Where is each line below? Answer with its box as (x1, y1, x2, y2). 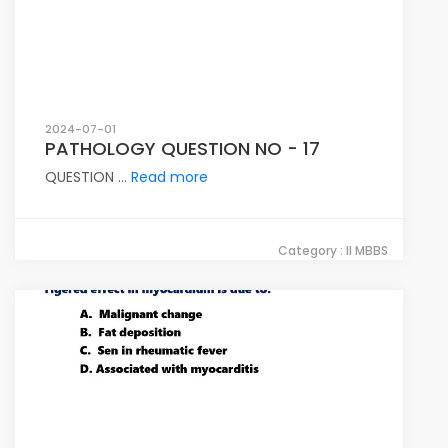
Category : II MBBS (278, 242, 388, 259)
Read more (131, 167, 208, 187)
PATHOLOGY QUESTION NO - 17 (45, 136, 320, 161)
